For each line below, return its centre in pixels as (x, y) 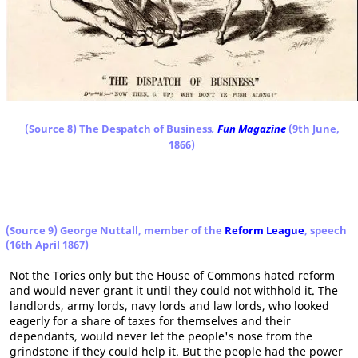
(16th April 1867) (47, 244)
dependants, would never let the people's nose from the (161, 336)
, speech (326, 230)
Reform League (265, 230)
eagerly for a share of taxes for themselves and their (150, 320)
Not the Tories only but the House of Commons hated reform (172, 275)
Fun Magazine (251, 128)
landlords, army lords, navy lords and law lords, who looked (169, 305)
